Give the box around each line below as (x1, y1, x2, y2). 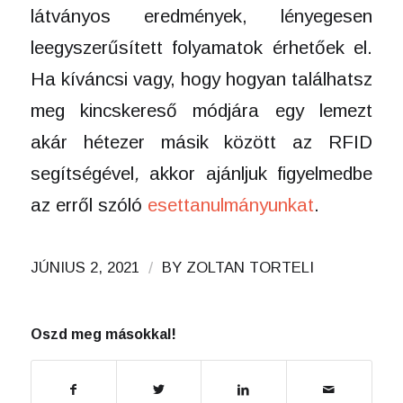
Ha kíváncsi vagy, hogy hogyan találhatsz (30, 67, 373, 89)
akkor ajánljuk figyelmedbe (149, 162, 373, 184)
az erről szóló (30, 193, 148, 215)
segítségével (30, 162, 134, 184)
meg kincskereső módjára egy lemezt (30, 99, 373, 121)
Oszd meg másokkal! (30, 327, 176, 343)
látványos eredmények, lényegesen (30, 4, 373, 26)
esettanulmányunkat (147, 193, 314, 215)
